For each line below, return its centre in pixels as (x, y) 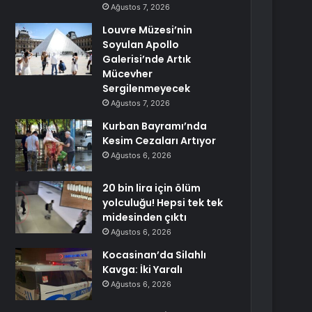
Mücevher (128, 74)
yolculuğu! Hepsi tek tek (163, 203)
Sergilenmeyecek (147, 88)
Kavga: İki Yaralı (143, 270)
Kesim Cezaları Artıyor (159, 141)
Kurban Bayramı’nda (155, 126)
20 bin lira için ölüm (152, 188)
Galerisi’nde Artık (147, 59)
